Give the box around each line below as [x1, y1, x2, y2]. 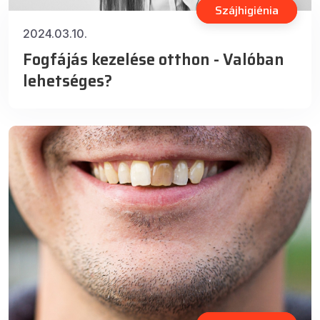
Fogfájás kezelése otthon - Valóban [23, 47, 284, 73]
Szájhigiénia [215, 1, 279, 20]
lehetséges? [23, 69, 112, 94]
